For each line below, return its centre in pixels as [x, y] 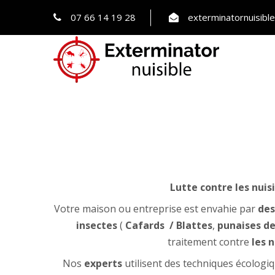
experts [103, 263]
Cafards [145, 225]
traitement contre [210, 242]
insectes [97, 225]
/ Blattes [190, 225]
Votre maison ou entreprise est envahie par [156, 209]
